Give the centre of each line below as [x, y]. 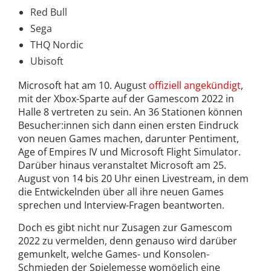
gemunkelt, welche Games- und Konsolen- [114, 254]
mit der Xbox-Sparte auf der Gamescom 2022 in [126, 99]
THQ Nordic [57, 45]
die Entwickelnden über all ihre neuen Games [121, 192]
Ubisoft [47, 61]
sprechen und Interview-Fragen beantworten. [121, 205]
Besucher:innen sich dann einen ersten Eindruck [128, 126]
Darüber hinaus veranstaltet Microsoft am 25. [122, 165]
